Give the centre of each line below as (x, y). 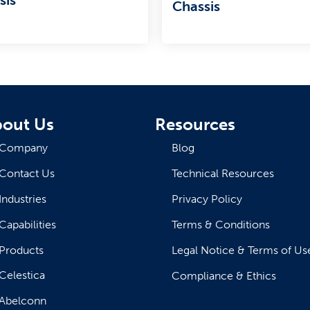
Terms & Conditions (221, 224)
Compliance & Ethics (224, 275)
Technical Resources (223, 173)
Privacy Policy (207, 199)
